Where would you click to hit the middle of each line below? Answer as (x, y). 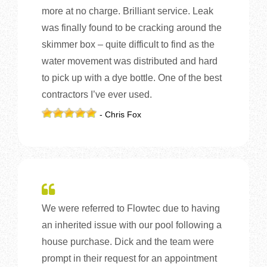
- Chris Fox (121, 114)
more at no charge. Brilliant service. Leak (128, 11)
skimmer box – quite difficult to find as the (128, 44)
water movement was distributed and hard (130, 61)
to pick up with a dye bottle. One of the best (132, 77)
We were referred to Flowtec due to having (131, 208)
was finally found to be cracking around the (132, 27)
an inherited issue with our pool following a (132, 225)
